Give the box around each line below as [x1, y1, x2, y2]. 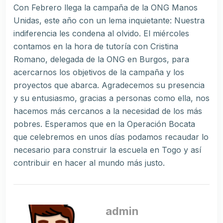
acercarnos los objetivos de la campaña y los [13, 67, 184, 78]
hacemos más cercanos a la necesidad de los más [13, 106, 202, 116]
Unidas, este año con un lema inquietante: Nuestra [13, 15, 205, 26]
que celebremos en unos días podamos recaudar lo [13, 132, 209, 142]
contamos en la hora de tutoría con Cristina [13, 41, 178, 52]
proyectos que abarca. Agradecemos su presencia [13, 80, 205, 91]
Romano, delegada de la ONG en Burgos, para [13, 54, 189, 65]
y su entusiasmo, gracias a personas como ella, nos [13, 93, 210, 104]
